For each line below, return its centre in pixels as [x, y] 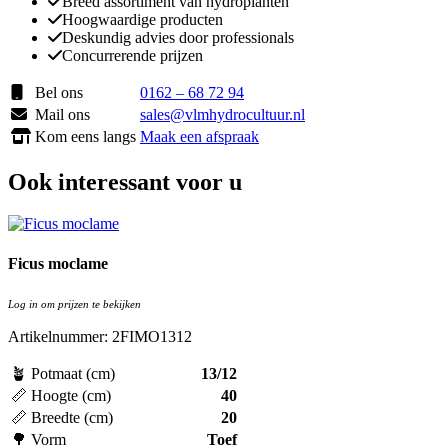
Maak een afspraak [199, 136]
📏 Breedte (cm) [62, 417]
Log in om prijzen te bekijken [74, 303]
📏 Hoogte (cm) [61, 395]
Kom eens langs [85, 136]
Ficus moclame [58, 263]
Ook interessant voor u [125, 181]
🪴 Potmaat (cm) [63, 373]
